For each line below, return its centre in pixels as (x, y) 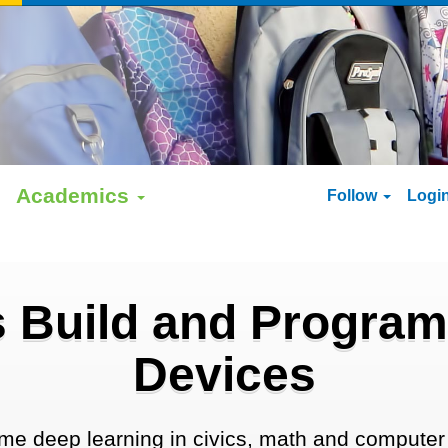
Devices (224, 374)
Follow (354, 195)
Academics (75, 195)
